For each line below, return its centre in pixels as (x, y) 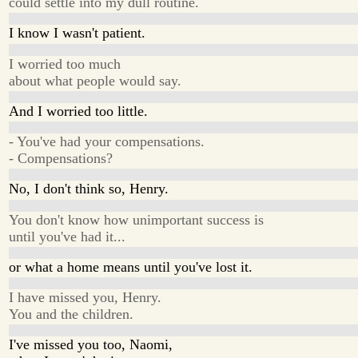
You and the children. (72, 314)
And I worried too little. (79, 111)
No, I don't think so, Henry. (89, 189)
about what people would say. (95, 80)
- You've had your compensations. (107, 142)
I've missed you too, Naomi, (91, 345)
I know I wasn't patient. (78, 33)
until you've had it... (68, 236)
